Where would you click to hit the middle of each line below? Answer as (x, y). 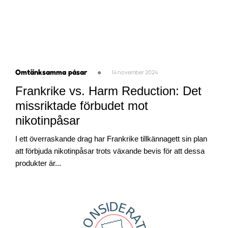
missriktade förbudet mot (82, 106)
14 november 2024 (135, 72)
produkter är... (38, 163)
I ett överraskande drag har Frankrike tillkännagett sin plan (111, 139)
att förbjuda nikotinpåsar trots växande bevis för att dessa (110, 151)
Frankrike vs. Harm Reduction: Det (108, 91)
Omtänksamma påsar (51, 72)
